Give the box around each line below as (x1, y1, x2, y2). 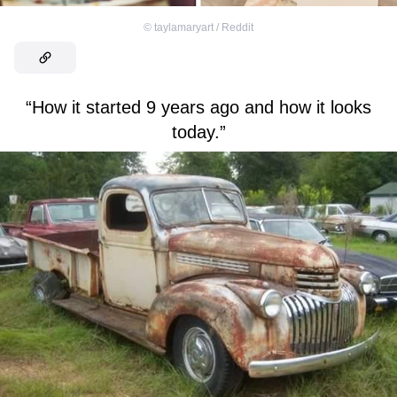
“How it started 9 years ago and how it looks (26, 97, 371, 117)
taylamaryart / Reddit (154, 20, 253, 34)
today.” (171, 121, 226, 142)
